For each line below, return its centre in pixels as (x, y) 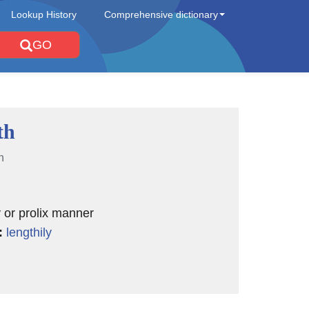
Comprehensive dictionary (161, 14)
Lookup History (44, 14)
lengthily (29, 232)
